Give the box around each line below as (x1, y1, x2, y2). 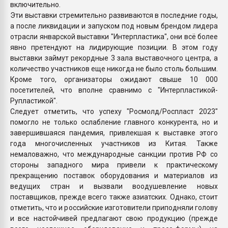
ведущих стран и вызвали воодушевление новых (10, 182, 218, 190)
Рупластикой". (10, 96, 58, 105)
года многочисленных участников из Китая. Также (10, 139, 218, 148)
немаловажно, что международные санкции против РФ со (10, 150, 218, 158)
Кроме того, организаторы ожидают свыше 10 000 (10, 75, 218, 83)
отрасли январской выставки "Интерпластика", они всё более (10, 32, 218, 41)
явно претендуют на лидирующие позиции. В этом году (10, 43, 218, 51)
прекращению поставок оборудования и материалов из (10, 171, 218, 180)
